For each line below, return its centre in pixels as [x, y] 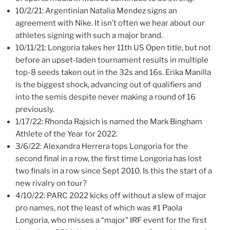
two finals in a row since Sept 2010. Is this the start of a [114, 171]
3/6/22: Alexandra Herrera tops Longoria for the [102, 146]
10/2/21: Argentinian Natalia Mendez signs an [96, 11]
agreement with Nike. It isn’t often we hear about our [110, 23]
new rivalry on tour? [51, 183]
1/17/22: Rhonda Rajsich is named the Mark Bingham [109, 121]
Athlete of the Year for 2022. [66, 134]
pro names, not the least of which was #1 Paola [99, 208]
